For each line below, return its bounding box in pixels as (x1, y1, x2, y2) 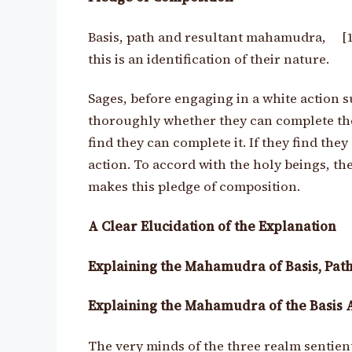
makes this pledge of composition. (88, 178, 300, 196)
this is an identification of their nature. (88, 49, 329, 68)
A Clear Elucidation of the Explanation (88, 218, 336, 236)
